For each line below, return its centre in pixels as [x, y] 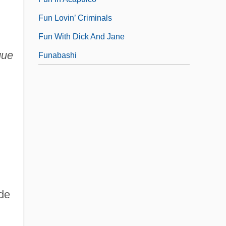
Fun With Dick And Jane [81, 36]
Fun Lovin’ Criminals [75, 18]
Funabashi [58, 55]
